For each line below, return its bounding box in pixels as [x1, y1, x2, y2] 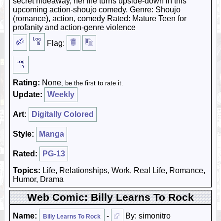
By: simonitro [123, 212, 171, 220]
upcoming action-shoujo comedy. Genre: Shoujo [13, 5, 181, 14]
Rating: [13, 78, 40, 87]
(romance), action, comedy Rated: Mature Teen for [13, 14, 186, 23]
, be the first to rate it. [61, 79, 123, 87]
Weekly [47, 90, 74, 99]
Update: [13, 90, 42, 99]
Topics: [13, 166, 40, 175]
